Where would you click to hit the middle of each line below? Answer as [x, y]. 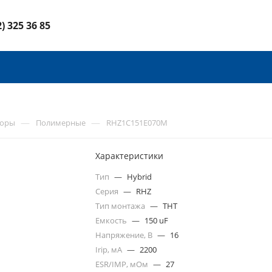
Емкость [112, 220]
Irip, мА [110, 250]
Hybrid [140, 177]
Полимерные [61, 123]
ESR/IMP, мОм [123, 264]
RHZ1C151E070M [137, 123]
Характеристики [130, 156]
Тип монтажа [121, 206]
